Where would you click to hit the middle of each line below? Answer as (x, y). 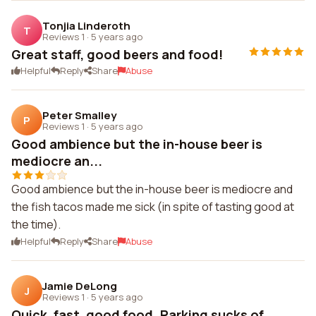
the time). (36, 224)
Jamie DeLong (80, 286)
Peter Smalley (79, 115)
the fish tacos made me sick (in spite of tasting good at (153, 207)
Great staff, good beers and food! (117, 54)
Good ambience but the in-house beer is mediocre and (152, 189)
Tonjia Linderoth (86, 25)
